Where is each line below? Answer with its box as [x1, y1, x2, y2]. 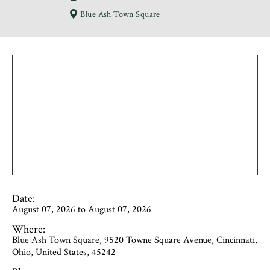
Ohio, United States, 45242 [12, 246, 116, 259]
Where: [12, 222, 45, 236]
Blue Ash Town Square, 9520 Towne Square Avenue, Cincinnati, [12, 234, 257, 246]
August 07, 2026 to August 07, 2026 [12, 203, 151, 216]
